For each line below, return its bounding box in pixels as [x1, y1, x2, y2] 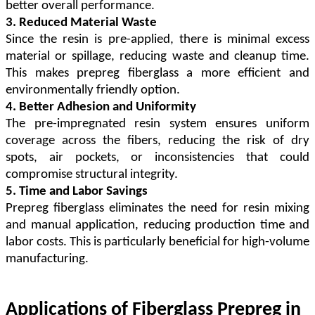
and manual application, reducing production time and [6, 219, 309, 233]
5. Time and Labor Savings [6, 185, 148, 199]
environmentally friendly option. [6, 84, 180, 98]
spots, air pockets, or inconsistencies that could [6, 151, 309, 165]
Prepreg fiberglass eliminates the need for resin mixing [6, 202, 309, 216]
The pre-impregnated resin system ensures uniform [6, 117, 309, 131]
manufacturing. [6, 252, 89, 266]
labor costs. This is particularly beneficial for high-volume [6, 236, 309, 250]
